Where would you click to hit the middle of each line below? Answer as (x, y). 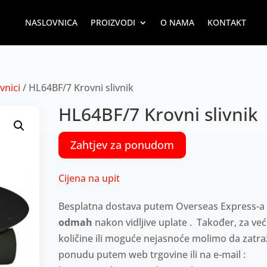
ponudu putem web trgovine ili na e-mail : (152, 254)
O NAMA (177, 22)
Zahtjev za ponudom (122, 145)
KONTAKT (226, 22)
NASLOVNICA (51, 22)
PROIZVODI (113, 22)
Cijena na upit (89, 178)
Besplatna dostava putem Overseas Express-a (162, 206)
